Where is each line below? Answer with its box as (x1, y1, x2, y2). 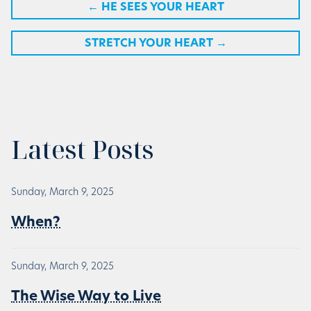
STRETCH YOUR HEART (84, 37, 213, 49)
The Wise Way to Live (11, 289, 161, 304)
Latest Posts (11, 132, 154, 167)
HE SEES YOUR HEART (101, 1, 224, 13)
